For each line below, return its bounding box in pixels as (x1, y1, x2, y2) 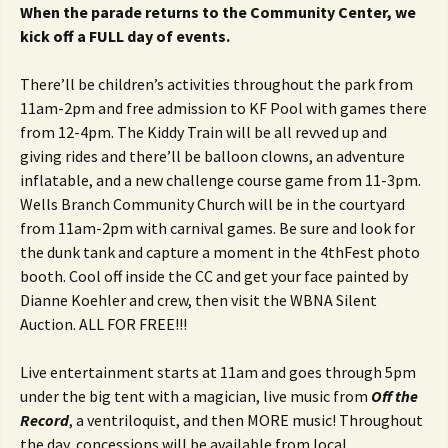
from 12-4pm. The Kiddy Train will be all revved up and (20, 122, 387, 142)
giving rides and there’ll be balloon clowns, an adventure (20, 146, 405, 166)
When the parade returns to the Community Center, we (20, 2, 416, 22)
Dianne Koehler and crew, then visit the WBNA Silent (20, 290, 377, 310)
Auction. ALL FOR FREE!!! (20, 314, 187, 334)
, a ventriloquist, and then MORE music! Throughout (69, 410, 423, 430)
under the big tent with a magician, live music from (20, 386, 371, 406)
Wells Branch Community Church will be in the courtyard (20, 194, 405, 214)
